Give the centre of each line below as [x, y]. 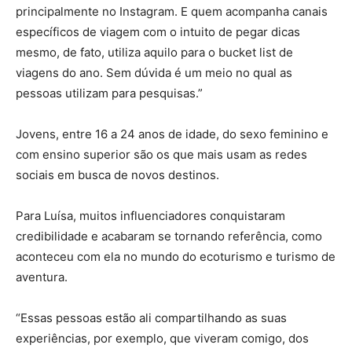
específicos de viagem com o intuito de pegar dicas [158, 32]
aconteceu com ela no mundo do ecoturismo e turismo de [176, 257]
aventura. [42, 277]
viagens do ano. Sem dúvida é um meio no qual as [154, 73]
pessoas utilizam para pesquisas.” [109, 93]
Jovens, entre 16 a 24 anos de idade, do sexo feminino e [172, 134]
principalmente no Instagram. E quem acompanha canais [172, 12]
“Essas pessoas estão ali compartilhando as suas [151, 318]
